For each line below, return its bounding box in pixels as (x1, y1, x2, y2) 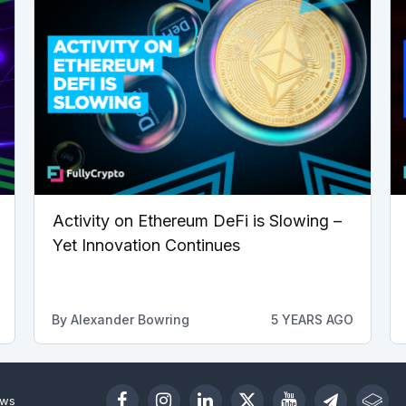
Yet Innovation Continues (52, 236, 240, 256)
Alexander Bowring (70, 312, 189, 328)
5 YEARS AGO (270, 312, 353, 328)
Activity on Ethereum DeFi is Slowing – (52, 211, 342, 231)
